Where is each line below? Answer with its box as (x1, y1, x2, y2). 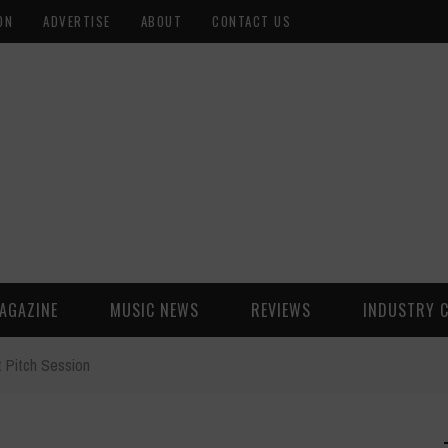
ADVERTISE (43, 11, 111, 31)
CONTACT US (212, 11, 291, 31)
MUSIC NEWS (110, 298, 199, 322)
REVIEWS (251, 298, 311, 322)
